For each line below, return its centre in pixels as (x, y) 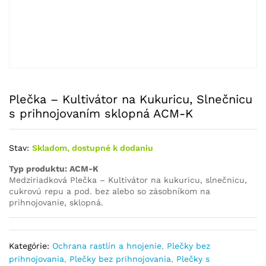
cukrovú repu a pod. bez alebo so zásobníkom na (110, 191)
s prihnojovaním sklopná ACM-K (101, 113)
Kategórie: (31, 246)
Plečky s (193, 259)
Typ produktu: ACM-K (54, 169)
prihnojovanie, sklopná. (56, 202)
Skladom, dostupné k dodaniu (93, 148)
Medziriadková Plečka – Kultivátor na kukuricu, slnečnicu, (128, 180)
